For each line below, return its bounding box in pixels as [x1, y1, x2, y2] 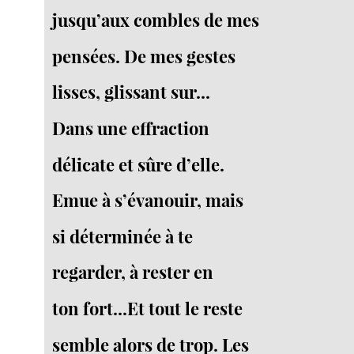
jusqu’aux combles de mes [52, 7, 260, 32]
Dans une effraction [52, 115, 210, 140]
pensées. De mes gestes [52, 43, 236, 68]
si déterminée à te [52, 224, 194, 248]
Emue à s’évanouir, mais [52, 188, 244, 213]
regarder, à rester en [52, 260, 214, 284]
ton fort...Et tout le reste [52, 296, 243, 321]
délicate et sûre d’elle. [52, 152, 225, 176]
